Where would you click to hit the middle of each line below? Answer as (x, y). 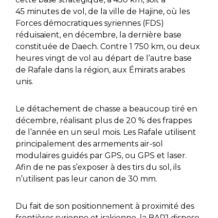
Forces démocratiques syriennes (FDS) (90, 23)
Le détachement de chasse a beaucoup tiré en (106, 109)
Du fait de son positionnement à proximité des (105, 206)
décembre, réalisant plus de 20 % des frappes (104, 121)
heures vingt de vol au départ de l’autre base (104, 58)
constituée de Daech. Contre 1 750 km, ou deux (108, 47)
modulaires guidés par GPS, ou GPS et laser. (101, 156)
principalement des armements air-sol (89, 144)
